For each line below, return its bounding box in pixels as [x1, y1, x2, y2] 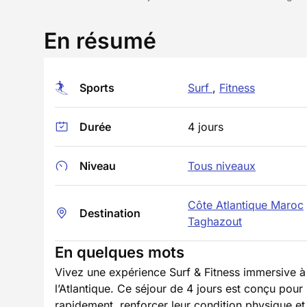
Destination [79, 206, 140, 220]
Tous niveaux [188, 159, 256, 173]
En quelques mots [55, 243, 184, 261]
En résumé [44, 27, 156, 54]
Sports [79, 81, 114, 95]
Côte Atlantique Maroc [188, 198, 304, 212]
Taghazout [188, 214, 242, 228]
